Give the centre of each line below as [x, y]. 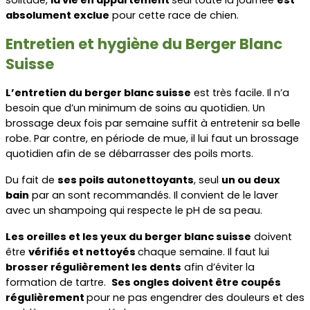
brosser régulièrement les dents [93, 267]
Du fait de [31, 180]
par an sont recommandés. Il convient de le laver [154, 195]
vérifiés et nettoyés [83, 252]
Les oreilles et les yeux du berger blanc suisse [128, 236]
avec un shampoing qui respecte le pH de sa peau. [134, 210]
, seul [208, 180]
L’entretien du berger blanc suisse [98, 92]
